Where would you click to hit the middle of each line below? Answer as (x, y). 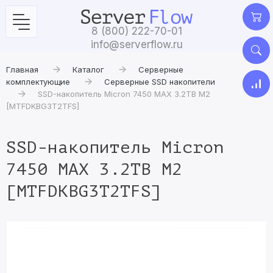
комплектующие (38, 82)
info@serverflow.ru (136, 44)
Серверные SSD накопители (160, 82)
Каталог (88, 69)
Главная (22, 69)
